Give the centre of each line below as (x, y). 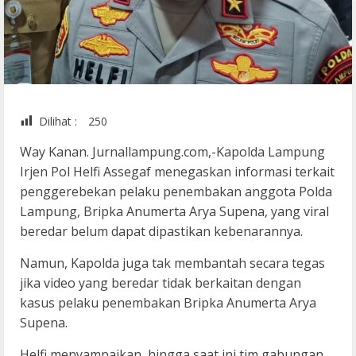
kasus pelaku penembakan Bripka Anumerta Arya (168, 303)
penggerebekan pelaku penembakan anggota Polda (176, 192)
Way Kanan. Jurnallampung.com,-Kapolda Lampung (172, 152)
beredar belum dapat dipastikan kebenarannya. (161, 232)
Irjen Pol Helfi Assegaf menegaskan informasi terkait (177, 172)
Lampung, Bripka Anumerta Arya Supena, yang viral (174, 212)
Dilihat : (58, 122)
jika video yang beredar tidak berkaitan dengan (161, 283)
